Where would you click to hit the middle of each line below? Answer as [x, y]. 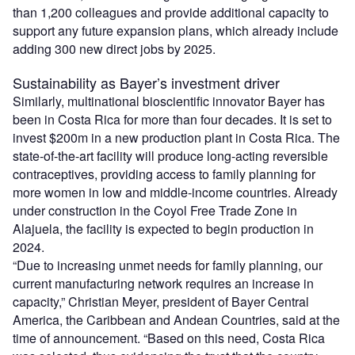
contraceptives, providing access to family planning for [164, 174]
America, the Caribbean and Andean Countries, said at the [176, 320]
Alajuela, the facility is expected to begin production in [163, 229]
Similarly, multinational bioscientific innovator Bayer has [169, 101]
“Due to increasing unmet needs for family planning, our [168, 265]
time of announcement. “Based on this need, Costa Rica [169, 338]
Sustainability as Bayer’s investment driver [146, 83]
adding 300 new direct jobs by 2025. [114, 49]
